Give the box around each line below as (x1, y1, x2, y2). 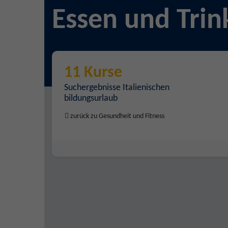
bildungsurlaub (64, 94, 118, 103)
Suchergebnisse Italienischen (64, 83, 169, 93)
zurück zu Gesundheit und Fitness (69, 112, 164, 120)
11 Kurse (64, 65, 122, 81)
